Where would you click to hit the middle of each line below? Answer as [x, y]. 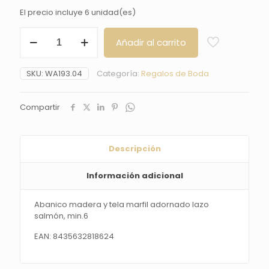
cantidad [38, 135]
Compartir [40, 107]
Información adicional [134, 176]
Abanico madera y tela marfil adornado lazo [122, 205]
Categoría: [119, 74]
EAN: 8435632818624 [74, 237]
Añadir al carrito [151, 43]
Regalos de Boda [175, 74]
